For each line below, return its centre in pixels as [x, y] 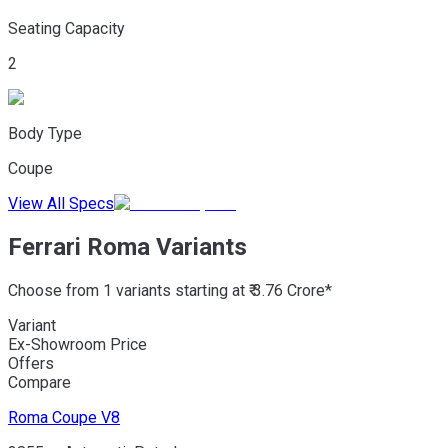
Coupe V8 [86, 417]
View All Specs [61, 203]
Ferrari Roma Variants [127, 246]
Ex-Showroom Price [77, 344]
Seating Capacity [66, 28]
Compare [39, 382]
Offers [31, 363]
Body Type [45, 133]
